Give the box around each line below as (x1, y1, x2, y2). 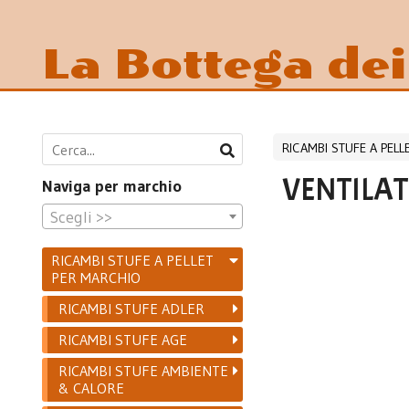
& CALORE (58, 378, 125, 397)
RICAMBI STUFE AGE (58, 330, 188, 349)
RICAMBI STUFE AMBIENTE (58, 361, 229, 380)
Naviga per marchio (42, 175, 183, 196)
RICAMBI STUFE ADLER (58, 299, 205, 318)
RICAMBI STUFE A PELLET (51, 250, 215, 269)
